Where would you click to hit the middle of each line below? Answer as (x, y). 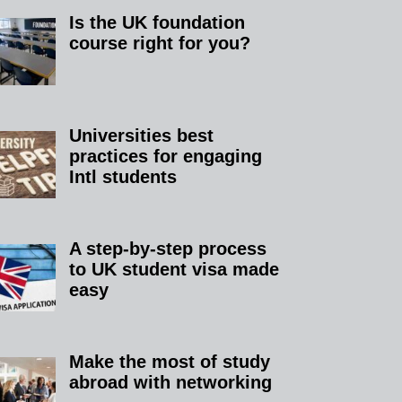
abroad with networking (171, 382)
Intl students (123, 176)
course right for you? (160, 43)
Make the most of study (170, 361)
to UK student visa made (175, 269)
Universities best (142, 135)
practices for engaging (166, 156)
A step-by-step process (168, 248)
